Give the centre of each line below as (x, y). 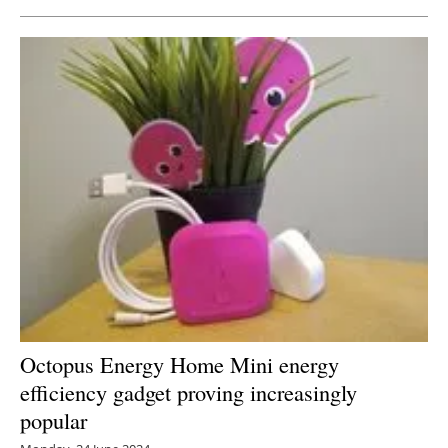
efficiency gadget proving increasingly (188, 391)
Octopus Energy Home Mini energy (179, 363)
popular (53, 419)
